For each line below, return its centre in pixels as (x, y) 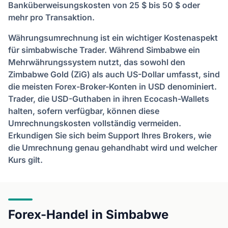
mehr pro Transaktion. (51, 17)
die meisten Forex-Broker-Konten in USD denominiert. (112, 87)
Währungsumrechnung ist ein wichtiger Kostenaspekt (113, 38)
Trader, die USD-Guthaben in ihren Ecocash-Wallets (109, 99)
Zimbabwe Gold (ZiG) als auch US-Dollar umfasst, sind (114, 74)
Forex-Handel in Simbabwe (88, 215)
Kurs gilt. (25, 160)
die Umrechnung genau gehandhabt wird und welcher (113, 148)
